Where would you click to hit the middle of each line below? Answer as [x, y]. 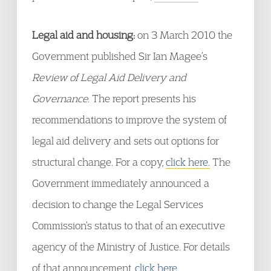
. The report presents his [142, 98]
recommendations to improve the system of [129, 119]
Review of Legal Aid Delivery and [109, 77]
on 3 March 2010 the [184, 35]
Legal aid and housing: [83, 35]
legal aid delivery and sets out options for [126, 141]
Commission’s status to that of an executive [129, 225]
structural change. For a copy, [99, 162]
